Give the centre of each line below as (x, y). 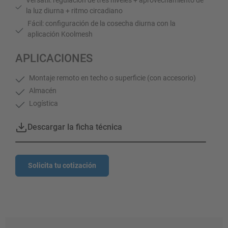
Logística (44, 103)
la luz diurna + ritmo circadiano (74, 10)
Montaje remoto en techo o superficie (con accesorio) (113, 78)
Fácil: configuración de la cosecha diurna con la (102, 23)
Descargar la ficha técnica (75, 127)
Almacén (43, 90)
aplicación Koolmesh (60, 34)
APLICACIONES (54, 58)
